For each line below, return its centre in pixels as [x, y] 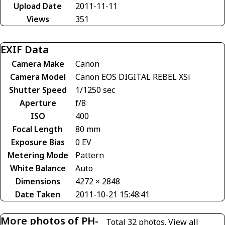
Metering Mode [38, 155]
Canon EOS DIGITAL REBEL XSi [133, 77]
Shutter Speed [38, 90]
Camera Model [38, 77]
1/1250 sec [95, 90]
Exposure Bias [38, 142]
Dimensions [38, 181]
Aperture [38, 103]
